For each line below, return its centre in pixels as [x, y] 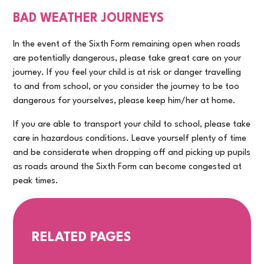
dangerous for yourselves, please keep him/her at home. [125, 101]
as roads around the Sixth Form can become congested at [128, 167]
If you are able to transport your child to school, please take [132, 124]
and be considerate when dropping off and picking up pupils [132, 153]
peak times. [36, 181]
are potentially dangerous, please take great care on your [127, 58]
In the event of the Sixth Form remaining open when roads [127, 44]
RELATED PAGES [82, 237]
